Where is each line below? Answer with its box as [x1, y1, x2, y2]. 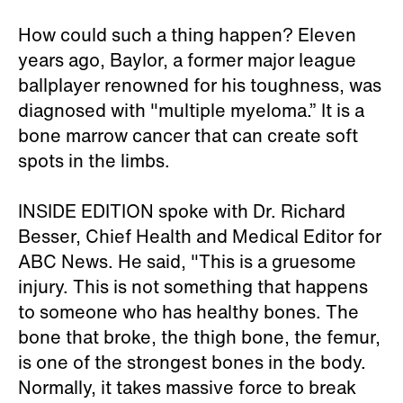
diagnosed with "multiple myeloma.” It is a [18, 97, 364, 123]
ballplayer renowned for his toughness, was [18, 72, 381, 98]
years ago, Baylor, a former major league [18, 47, 356, 73]
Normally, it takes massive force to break [18, 374, 356, 400]
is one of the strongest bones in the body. [18, 349, 366, 375]
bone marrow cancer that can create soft [18, 122, 358, 148]
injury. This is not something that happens [18, 273, 368, 300]
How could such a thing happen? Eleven [18, 22, 356, 48]
